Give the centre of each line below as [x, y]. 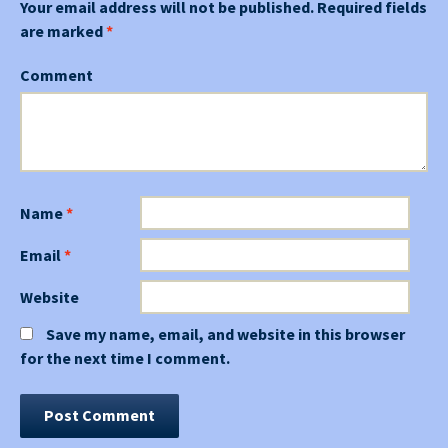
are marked [63, 31]
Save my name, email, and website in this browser [225, 334]
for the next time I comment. [125, 358]
